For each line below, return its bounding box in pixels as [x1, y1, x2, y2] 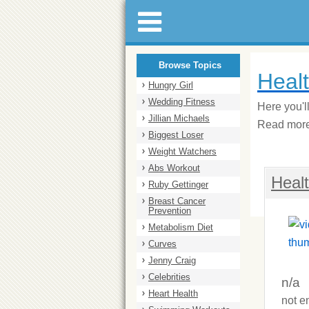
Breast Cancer [148, 196, 206, 206]
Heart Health [148, 288, 198, 299]
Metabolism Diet [148, 222, 213, 232]
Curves [148, 239, 177, 249]
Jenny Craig [148, 255, 196, 266]
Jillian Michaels [148, 113, 210, 123]
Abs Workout [148, 163, 200, 173]
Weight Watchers [148, 146, 217, 157]
